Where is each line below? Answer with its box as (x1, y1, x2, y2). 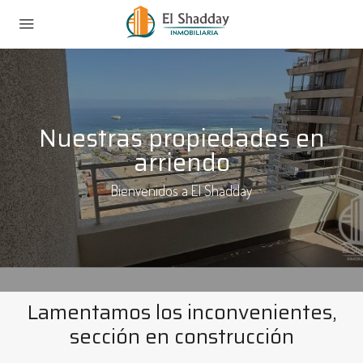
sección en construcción (69, 320, 294, 352)
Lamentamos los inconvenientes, (26, 296, 337, 328)
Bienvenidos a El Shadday (111, 181, 252, 199)
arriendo (133, 143, 230, 181)
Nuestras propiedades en (38, 119, 325, 157)
